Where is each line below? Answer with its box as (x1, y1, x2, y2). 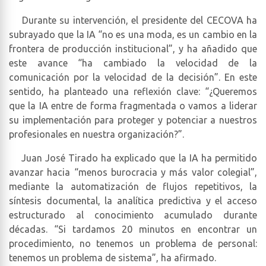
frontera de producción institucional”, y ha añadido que (9, 43, 257, 54)
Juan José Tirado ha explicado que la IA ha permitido (9, 152, 257, 163)
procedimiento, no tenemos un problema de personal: (9, 237, 257, 249)
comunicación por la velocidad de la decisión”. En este (9, 71, 257, 83)
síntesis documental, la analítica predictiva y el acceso (9, 195, 257, 206)
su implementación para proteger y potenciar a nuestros (9, 114, 257, 125)
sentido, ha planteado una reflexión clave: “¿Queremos (9, 85, 257, 97)
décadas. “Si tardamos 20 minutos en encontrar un (9, 223, 257, 235)
